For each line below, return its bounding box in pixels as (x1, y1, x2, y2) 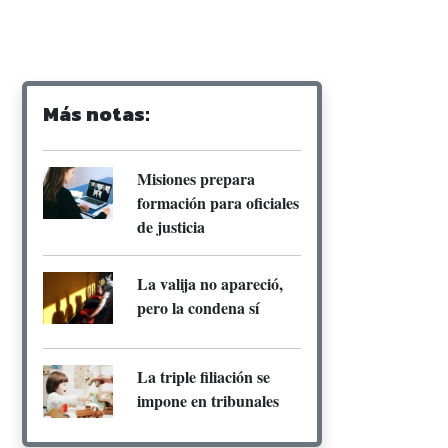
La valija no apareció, (137, 271, 283, 295)
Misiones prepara (137, 166, 255, 190)
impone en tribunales (137, 389, 279, 413)
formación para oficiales (137, 190, 299, 214)
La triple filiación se (137, 365, 270, 389)
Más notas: (43, 98, 150, 129)
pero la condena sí (137, 295, 259, 319)
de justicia (137, 214, 205, 238)
